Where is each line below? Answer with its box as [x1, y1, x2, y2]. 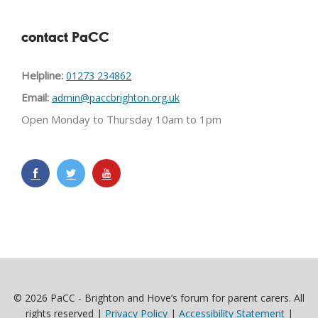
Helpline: [21, 68, 63, 82]
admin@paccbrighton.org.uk [52, 91, 180, 104]
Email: [21, 90, 49, 104]
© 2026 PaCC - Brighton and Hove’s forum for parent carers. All [13, 291, 305, 305]
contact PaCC [21, 30, 109, 46]
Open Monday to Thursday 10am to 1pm [21, 112, 221, 126]
